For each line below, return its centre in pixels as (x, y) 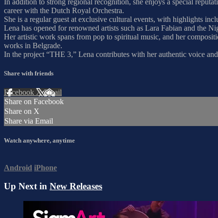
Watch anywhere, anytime (39, 141)
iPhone (45, 167)
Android (18, 167)
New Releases (76, 186)
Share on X (22, 111)
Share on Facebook (34, 102)
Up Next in (27, 186)
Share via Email (29, 121)
